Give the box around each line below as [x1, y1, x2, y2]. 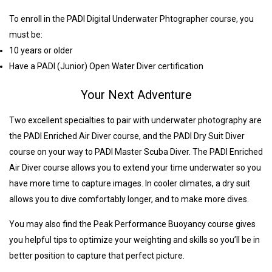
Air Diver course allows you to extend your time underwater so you [9, 163, 261, 173]
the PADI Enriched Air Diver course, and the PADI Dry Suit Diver [9, 131, 245, 141]
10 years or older [9, 46, 73, 56]
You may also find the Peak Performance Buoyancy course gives [9, 219, 256, 229]
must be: [9, 30, 42, 40]
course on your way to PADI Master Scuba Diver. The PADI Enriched [9, 147, 263, 157]
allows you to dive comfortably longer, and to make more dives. [9, 194, 249, 205]
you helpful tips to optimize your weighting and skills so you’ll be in [9, 235, 260, 245]
